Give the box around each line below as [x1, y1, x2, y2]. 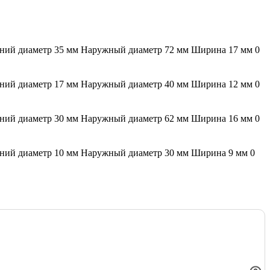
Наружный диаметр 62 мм [81, 113, 191, 124]
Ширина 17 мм [191, 45, 255, 55]
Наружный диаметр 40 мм [81, 79, 191, 90]
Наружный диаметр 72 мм [81, 45, 191, 55]
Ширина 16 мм [191, 113, 255, 124]
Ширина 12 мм [191, 79, 255, 90]
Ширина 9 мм [191, 148, 250, 159]
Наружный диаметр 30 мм [81, 148, 191, 159]
